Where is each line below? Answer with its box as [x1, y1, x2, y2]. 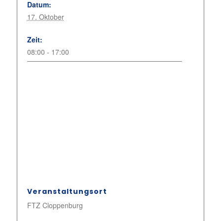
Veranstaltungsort [27, 186, 107, 196]
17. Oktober [27, 12, 64, 22]
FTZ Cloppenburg [27, 200, 83, 210]
